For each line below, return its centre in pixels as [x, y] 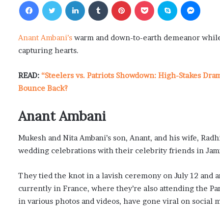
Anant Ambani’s [45, 37]
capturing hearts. [48, 50]
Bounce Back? [43, 88]
